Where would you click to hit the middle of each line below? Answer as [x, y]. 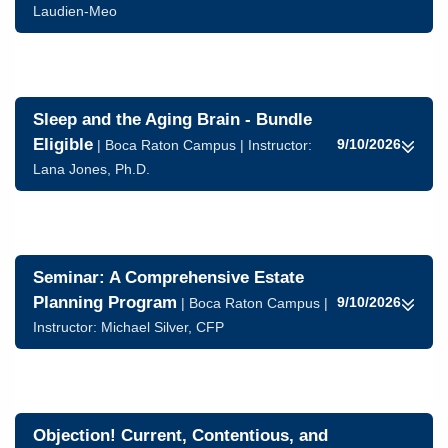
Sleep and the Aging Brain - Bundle [172, 119]
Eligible [63, 144]
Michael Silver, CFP [162, 327]
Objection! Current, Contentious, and [180, 435]
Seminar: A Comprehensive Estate [168, 277]
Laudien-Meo [75, 11]
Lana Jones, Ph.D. [91, 169]
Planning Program [105, 302]
